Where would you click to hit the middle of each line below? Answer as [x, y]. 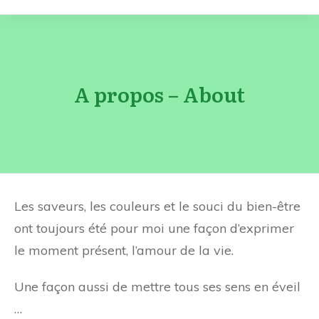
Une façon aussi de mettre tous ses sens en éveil [157, 287]
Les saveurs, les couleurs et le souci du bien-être [157, 206]
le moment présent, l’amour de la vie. [124, 250]
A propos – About [159, 94]
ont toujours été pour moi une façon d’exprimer [154, 228]
